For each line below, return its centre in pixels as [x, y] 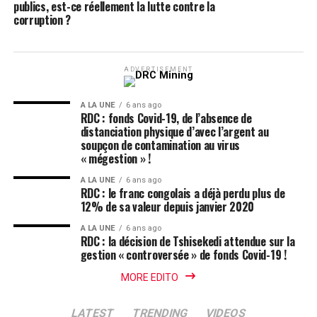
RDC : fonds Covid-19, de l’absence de [166, 118]
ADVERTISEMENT [158, 69]
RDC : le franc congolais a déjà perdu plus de [183, 193]
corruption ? [42, 20]
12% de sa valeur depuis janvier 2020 [167, 207]
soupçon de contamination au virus [160, 145]
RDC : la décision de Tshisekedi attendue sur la [188, 241]
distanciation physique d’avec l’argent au [174, 132]
